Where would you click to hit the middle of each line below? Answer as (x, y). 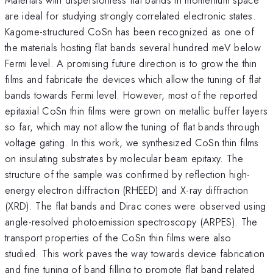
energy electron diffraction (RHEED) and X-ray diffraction (127, 190)
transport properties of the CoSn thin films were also (118, 237)
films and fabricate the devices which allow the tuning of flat (133, 79)
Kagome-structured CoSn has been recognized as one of (130, 31)
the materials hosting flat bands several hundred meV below (133, 47)
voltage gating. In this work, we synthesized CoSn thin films (132, 142)
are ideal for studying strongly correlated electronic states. (130, 16)
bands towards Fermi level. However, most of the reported (131, 95)
